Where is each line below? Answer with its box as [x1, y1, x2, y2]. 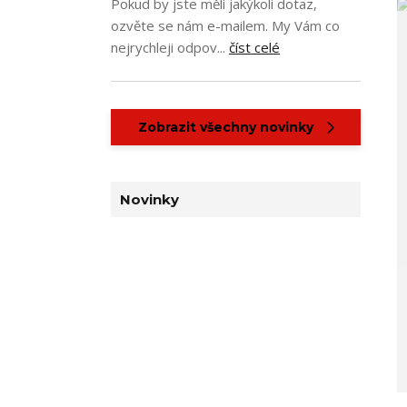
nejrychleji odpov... [111, 38, 229, 56]
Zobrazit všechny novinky [137, 119, 313, 135]
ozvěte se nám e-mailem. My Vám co [111, 16, 340, 35]
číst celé [229, 38, 280, 56]
